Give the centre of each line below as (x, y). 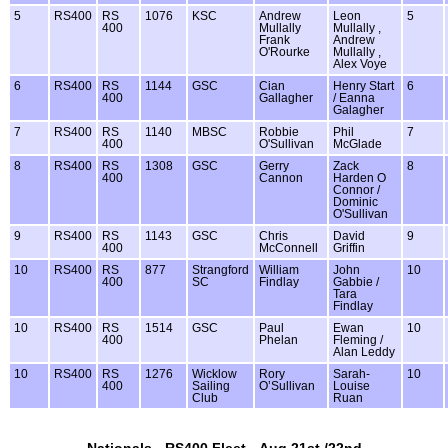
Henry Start (363, 86)
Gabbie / (356, 282)
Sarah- (351, 374)
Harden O (359, 178)
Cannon (281, 178)
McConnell (288, 248)
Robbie (279, 132)
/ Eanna (354, 98)
